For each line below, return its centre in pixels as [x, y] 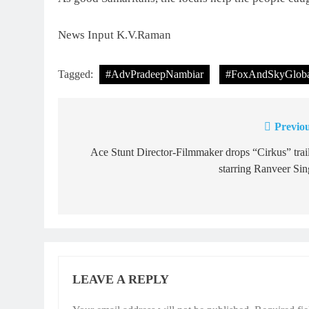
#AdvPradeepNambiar [154, 74]
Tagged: [77, 74]
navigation [108, 156]
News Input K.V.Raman [114, 34]
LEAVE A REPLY [121, 280]
